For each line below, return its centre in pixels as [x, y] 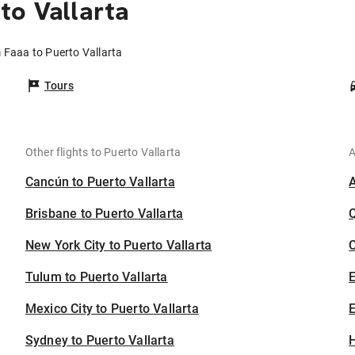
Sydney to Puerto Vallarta [99, 341]
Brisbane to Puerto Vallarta [104, 214]
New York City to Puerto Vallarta [118, 246]
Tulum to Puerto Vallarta [96, 277]
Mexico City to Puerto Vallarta [112, 309]
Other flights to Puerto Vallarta [103, 153]
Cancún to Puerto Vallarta [100, 182]
